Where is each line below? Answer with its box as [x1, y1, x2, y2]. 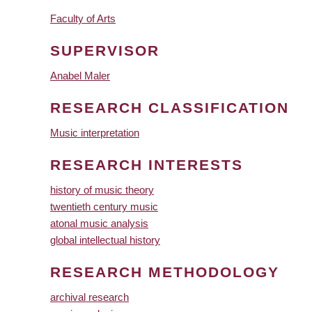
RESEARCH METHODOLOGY [50, 264, 279, 280]
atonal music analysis [50, 217, 148, 229]
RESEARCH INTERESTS [50, 157, 243, 173]
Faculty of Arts [50, 13, 116, 24]
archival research [50, 291, 129, 303]
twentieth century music [50, 201, 158, 212]
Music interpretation [50, 127, 139, 139]
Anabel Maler [50, 70, 110, 81]
